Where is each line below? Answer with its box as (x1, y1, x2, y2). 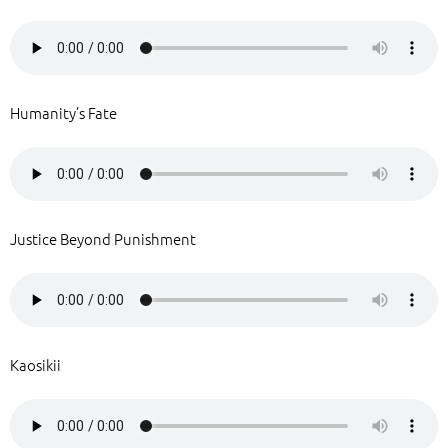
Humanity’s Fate (10, 102, 117, 123)
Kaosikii (10, 354, 61, 375)
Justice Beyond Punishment (10, 228, 196, 249)
